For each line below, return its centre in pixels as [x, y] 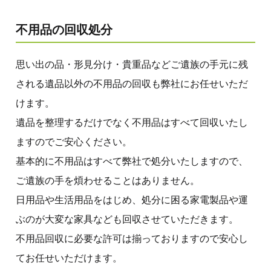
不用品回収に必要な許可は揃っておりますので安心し [132, 238]
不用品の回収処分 [64, 29]
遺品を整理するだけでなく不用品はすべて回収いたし [132, 122]
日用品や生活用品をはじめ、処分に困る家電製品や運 [132, 200]
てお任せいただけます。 [69, 258]
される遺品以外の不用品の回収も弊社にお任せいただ [132, 83]
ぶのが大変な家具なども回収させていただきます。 [127, 219]
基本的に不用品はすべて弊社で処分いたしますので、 [132, 161]
